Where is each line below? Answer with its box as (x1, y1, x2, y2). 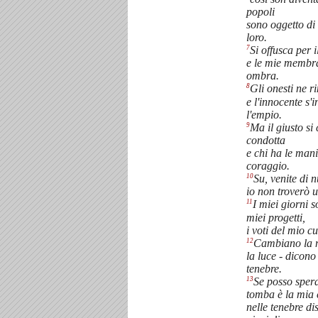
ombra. (246, 70, 279, 82)
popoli (246, 5, 275, 18)
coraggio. (246, 159, 290, 172)
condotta (246, 133, 285, 146)
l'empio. (246, 108, 282, 121)
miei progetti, (246, 211, 305, 224)
